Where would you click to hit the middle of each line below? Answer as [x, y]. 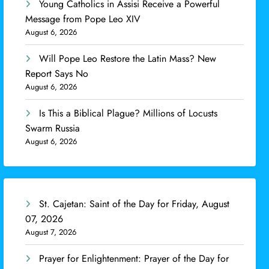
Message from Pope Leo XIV [83, 19]
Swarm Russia [53, 128]
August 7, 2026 [51, 232]
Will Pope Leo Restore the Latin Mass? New [128, 58]
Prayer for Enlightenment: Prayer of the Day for [134, 259]
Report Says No [57, 73]
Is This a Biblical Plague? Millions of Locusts [128, 113]
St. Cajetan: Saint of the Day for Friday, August [134, 204]
